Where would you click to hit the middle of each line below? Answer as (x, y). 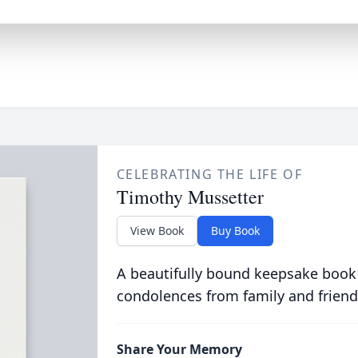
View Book (157, 231)
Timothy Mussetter (190, 197)
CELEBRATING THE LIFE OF (209, 174)
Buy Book (235, 231)
